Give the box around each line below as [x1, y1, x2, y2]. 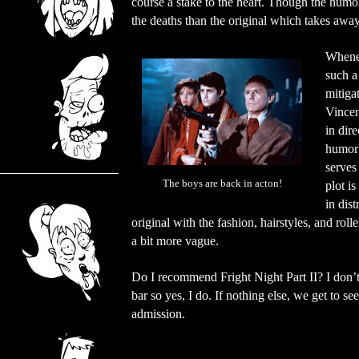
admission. [131, 307, 185, 321]
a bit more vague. [131, 234, 219, 248]
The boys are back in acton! [162, 178, 282, 189]
